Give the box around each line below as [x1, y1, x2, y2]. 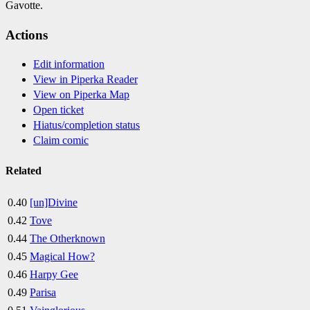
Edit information [33, 58, 104, 71]
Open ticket [33, 104, 84, 116]
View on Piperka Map [33, 89, 129, 101]
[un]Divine [30, 196, 77, 208]
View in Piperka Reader [33, 73, 138, 86]
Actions [6, 27, 48, 42]
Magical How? [30, 250, 95, 262]
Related [6, 164, 42, 176]
